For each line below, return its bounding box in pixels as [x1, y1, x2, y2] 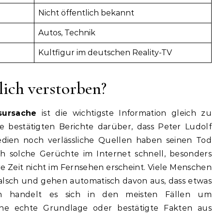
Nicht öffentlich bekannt [38, 8, 134, 17]
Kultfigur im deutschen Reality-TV [38, 47, 172, 57]
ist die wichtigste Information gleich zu [36, 108, 212, 118]
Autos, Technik [38, 28, 95, 37]
